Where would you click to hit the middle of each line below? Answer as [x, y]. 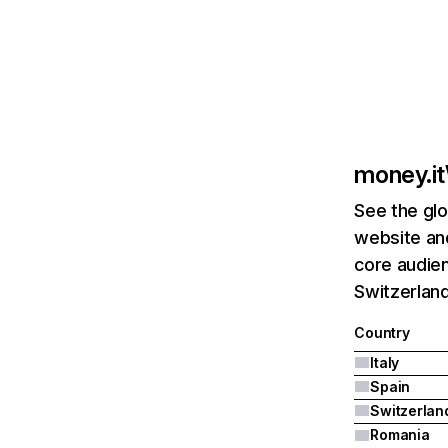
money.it [399, 174]
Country [382, 332]
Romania [400, 434]
